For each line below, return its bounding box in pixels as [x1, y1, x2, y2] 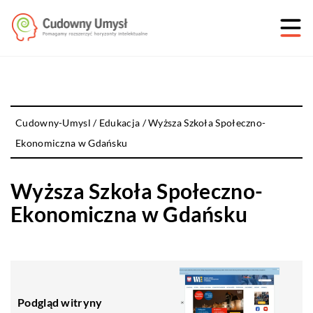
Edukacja [99, 117, 140, 129]
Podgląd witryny [17, 296, 103, 309]
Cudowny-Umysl [15, 117, 91, 129]
